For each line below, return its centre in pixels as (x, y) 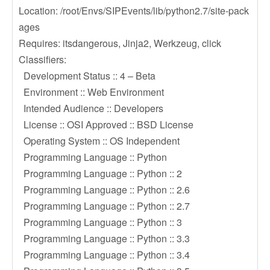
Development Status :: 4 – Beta (87, 76)
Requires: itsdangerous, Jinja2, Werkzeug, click (120, 43)
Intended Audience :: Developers (91, 108)
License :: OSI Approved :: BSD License (106, 124)
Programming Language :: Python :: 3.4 (104, 255)
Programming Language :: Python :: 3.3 (104, 238)
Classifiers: (42, 59)
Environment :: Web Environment (91, 92)
